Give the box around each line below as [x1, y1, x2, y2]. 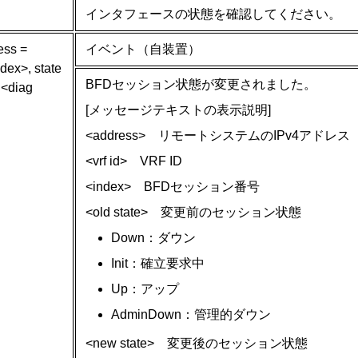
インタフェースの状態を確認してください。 [86, 7, 341, 22]
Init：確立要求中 [111, 257, 205, 271]
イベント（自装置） [86, 42, 201, 57]
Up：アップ [111, 282, 179, 296]
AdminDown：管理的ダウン [111, 308, 271, 322]
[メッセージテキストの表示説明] [86, 103, 271, 117]
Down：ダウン [111, 231, 196, 245]
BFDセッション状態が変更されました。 [86, 78, 316, 92]
